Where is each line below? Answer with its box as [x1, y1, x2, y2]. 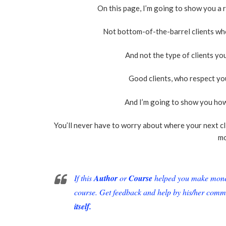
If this [74, 172, 94, 183]
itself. [74, 200, 91, 212]
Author [94, 172, 118, 184]
